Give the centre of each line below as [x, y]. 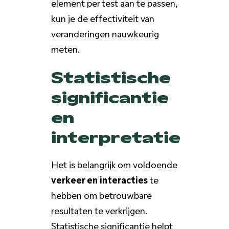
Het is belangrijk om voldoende [114, 164]
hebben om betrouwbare [101, 194]
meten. [65, 48]
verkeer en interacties [99, 179]
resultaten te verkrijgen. [99, 210]
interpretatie [116, 136]
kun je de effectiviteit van [102, 18]
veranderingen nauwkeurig [105, 33]
